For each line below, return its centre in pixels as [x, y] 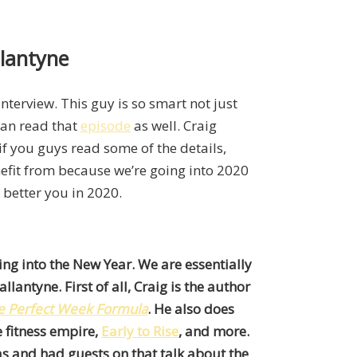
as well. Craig [174, 126]
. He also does [191, 309]
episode [106, 126]
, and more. [214, 331]
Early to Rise [140, 331]
